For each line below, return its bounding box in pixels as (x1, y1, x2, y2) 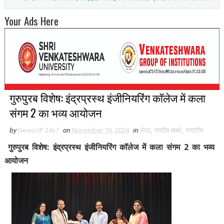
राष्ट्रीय (185, 125, 203, 134)
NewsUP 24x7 (17, 125, 59, 134)
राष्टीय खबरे (154, 125, 181, 134)
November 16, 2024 (71, 125, 129, 134)
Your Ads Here (4, 12, 58, 28)
